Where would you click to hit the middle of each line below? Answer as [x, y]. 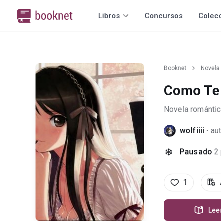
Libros [109, 16]
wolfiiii [193, 130]
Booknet [175, 68]
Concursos [164, 16]
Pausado [196, 152]
